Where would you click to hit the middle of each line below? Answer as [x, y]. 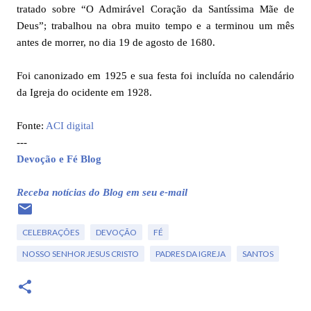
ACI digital [70, 125]
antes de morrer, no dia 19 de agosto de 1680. [116, 42]
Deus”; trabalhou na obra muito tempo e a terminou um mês [155, 25]
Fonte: [31, 125]
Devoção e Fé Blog [59, 159]
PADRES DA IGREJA [191, 253]
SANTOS [258, 253]
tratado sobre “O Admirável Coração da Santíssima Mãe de [155, 9]
